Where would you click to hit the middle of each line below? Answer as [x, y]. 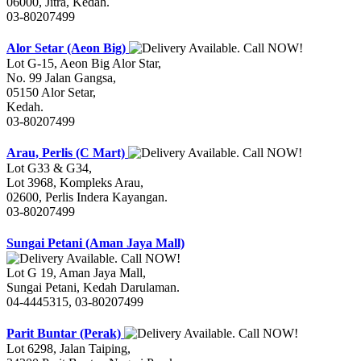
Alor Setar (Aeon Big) [68, 48]
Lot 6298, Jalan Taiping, [68, 349]
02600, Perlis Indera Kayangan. [87, 197]
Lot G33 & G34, [49, 168]
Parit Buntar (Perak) [65, 334]
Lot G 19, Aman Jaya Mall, [76, 273]
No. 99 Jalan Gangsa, [61, 78]
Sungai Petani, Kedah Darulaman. [93, 288]
